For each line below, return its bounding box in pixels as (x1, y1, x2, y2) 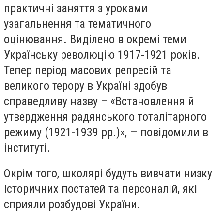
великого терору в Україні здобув (4, 78, 167, 93)
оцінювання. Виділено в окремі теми (4, 32, 186, 46)
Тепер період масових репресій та (4, 63, 171, 77)
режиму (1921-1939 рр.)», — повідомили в (4, 125, 208, 139)
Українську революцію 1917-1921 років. (4, 47, 200, 62)
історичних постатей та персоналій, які (4, 182, 197, 196)
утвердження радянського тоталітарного (4, 109, 207, 124)
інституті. (4, 140, 50, 155)
